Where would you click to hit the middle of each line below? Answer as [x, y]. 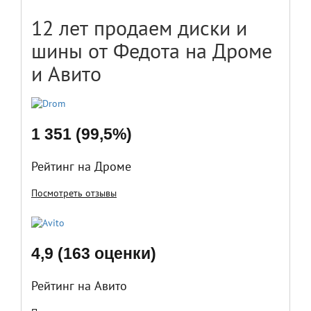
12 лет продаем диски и [139, 27]
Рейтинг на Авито [79, 286]
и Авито [66, 73]
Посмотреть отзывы [74, 193]
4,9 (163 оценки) [94, 253]
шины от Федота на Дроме [152, 50]
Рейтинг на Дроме [81, 166]
